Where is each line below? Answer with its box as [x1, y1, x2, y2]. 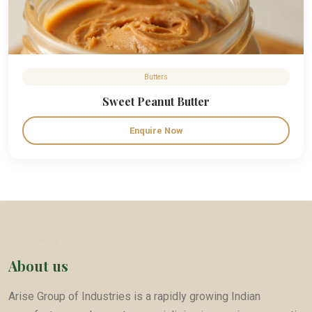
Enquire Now [130, 125, 182, 136]
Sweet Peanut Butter [102, 94, 210, 109]
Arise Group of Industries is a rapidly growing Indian [8, 290, 260, 303]
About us [8, 256, 68, 275]
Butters [144, 72, 168, 81]
